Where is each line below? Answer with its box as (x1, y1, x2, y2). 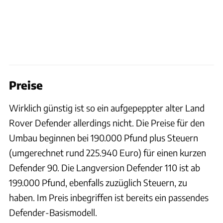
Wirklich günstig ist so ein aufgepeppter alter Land (9, 102, 205, 113)
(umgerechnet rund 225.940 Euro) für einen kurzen (9, 146, 206, 158)
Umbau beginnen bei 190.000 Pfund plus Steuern (9, 131, 198, 143)
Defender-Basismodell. (9, 206, 97, 218)
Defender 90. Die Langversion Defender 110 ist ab (9, 161, 200, 173)
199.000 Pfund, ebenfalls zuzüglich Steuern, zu (9, 176, 187, 188)
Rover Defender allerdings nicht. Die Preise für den (9, 116, 205, 128)
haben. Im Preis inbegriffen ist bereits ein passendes (9, 191, 209, 203)
